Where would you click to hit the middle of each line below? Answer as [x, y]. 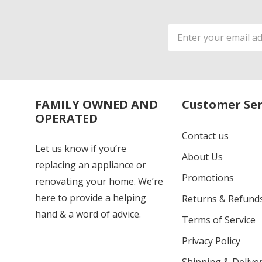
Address [187, 45]
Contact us [205, 135]
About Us [202, 156]
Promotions [208, 177]
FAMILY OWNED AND [96, 104]
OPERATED [66, 118]
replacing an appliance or [91, 165]
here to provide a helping [91, 197]
